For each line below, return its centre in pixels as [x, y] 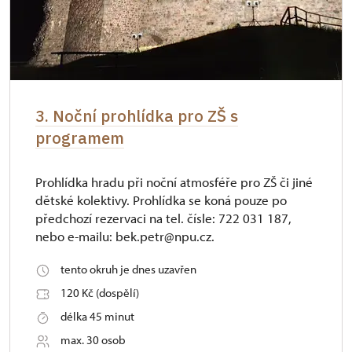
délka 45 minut [97, 316]
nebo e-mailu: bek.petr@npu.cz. [125, 236]
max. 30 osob [93, 340]
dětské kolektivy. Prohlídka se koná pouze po [161, 200]
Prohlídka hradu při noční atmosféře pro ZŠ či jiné [174, 182]
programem [80, 138]
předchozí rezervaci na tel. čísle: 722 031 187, [163, 218]
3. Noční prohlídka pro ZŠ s [137, 116]
